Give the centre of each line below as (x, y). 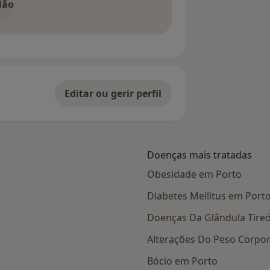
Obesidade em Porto (194, 174)
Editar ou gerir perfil (113, 94)
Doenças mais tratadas (199, 155)
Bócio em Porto (182, 261)
